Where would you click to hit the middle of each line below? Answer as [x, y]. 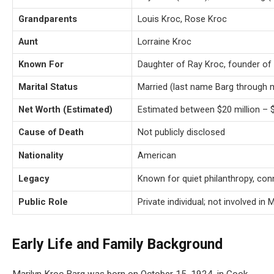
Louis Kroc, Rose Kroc [182, 19]
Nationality [41, 156]
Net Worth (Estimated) [65, 110]
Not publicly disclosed [181, 132]
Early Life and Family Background [117, 245]
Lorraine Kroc [165, 42]
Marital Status [48, 87]
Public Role [43, 202]
